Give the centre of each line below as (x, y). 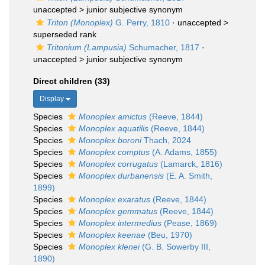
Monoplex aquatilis (114, 128)
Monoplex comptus (114, 152)
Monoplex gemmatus (118, 211)
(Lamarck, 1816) (190, 164)
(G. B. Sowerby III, (175, 247)
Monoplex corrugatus (118, 164)
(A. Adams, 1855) (183, 152)
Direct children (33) (72, 81)
